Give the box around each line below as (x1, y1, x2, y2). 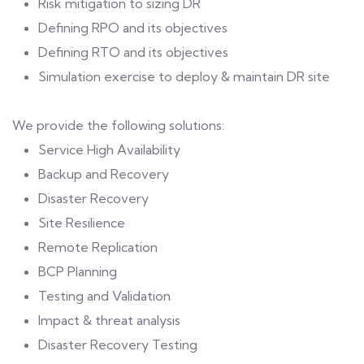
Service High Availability (38, 141, 180, 158)
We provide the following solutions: (12, 117, 224, 133)
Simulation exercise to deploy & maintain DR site (38, 68, 330, 84)
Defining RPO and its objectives (38, 19, 227, 36)
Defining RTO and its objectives (38, 44, 228, 60)
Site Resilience (38, 214, 125, 231)
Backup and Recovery (38, 166, 169, 182)
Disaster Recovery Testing (38, 336, 197, 353)
